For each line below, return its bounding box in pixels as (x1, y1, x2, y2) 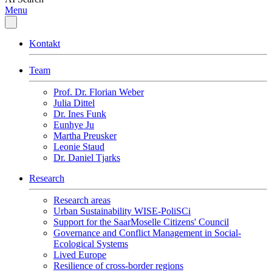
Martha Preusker (53, 131, 117, 141)
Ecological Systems (53, 239, 128, 249)
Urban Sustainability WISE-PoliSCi (53, 206, 191, 216)
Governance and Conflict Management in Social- (53, 228, 241, 238)
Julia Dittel (53, 98, 95, 108)
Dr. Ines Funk (53, 109, 106, 119)
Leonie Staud (53, 141, 104, 152)
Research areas (53, 195, 110, 205)
